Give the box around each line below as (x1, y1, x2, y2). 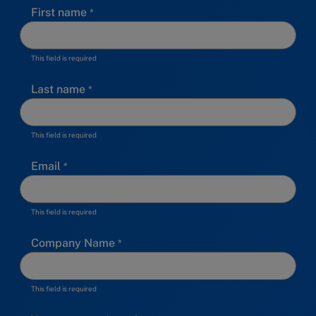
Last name (31, 83, 85, 97)
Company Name (31, 236, 115, 250)
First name (31, 6, 87, 20)
